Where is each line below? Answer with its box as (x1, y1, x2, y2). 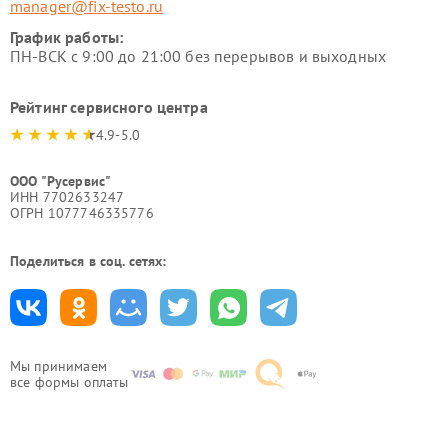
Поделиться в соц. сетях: (10, 252, 167, 270)
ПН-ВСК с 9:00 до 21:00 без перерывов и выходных (10, 46, 387, 66)
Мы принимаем (10, 357, 107, 375)
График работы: (10, 27, 124, 47)
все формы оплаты (10, 373, 129, 391)
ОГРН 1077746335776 (10, 204, 154, 222)
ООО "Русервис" (10, 172, 112, 190)
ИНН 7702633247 (10, 188, 125, 206)
